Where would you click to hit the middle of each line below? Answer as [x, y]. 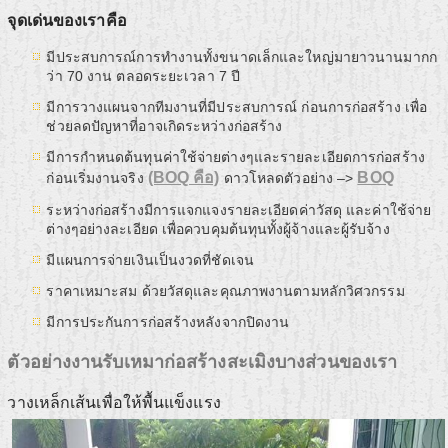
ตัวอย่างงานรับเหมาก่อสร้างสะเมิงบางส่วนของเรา [202, 362]
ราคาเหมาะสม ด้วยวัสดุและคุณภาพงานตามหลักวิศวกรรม [225, 291]
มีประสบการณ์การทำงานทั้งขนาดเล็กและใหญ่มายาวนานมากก [241, 57]
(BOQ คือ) [183, 178]
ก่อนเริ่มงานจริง [97, 178]
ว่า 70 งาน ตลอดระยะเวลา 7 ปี [143, 76]
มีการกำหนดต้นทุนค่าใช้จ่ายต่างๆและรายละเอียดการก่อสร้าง [235, 157]
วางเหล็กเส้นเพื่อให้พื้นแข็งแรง [114, 403]
